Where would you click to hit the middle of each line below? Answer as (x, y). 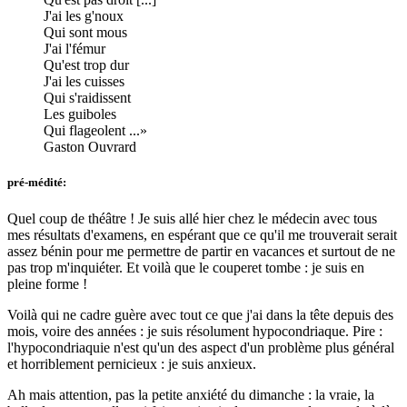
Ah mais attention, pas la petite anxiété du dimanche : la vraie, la (191, 394)
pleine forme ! (47, 283)
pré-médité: (37, 183)
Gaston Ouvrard (90, 147)
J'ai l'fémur (74, 49)
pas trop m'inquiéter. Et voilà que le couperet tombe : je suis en (186, 267)
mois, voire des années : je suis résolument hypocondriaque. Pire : (195, 331)
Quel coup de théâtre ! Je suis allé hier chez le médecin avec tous (192, 218)
